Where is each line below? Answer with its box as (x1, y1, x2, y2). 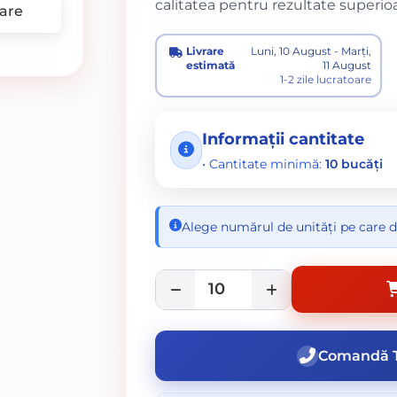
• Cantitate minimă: (202, 156, 326, 172)
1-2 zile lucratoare (279, 73, 371, 86)
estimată (186, 58, 236, 72)
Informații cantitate (202, 129, 365, 149)
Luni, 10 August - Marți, (250, 44, 371, 58)
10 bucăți (325, 156, 384, 172)
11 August (322, 58, 371, 72)
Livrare (186, 44, 225, 58)
